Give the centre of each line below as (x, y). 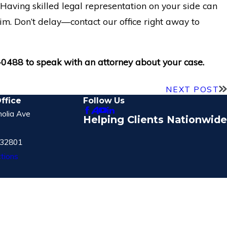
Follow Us (104, 100)
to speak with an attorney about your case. (114, 62)
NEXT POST (193, 89)
